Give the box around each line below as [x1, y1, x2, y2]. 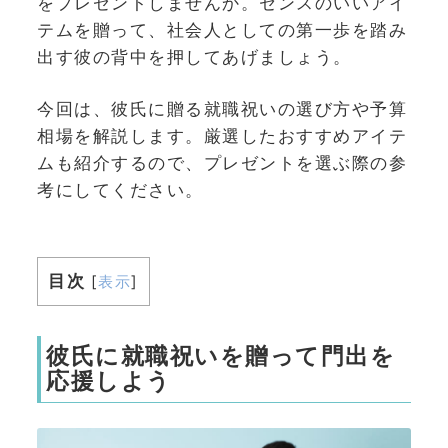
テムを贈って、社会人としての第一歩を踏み [37, 19, 407, 40]
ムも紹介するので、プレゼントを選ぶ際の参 [37, 153, 407, 173]
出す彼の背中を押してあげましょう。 [37, 46, 352, 67]
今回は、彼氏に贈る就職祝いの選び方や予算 [37, 99, 407, 119]
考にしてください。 [37, 180, 204, 200]
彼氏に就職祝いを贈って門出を [46, 343, 395, 369]
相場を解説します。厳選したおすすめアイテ [37, 126, 407, 146]
